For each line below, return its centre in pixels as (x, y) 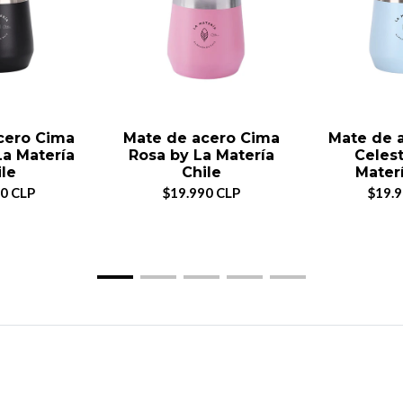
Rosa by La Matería (201, 155)
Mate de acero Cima (201, 138)
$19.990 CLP (201, 192)
